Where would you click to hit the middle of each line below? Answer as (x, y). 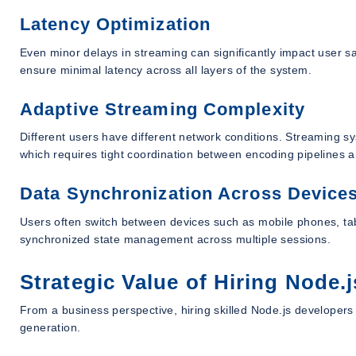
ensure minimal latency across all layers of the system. (166, 70)
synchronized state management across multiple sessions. (175, 239)
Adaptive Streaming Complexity (163, 109)
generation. (50, 327)
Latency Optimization (115, 24)
